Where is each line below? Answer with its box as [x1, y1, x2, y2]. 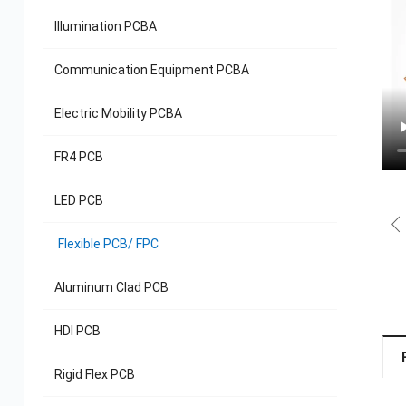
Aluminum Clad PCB [53, 280, 169, 295]
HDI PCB [53, 324, 101, 339]
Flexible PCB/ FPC [57, 237, 159, 252]
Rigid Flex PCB [53, 367, 135, 382]
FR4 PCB [53, 150, 103, 165]
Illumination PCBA [53, 19, 157, 34]
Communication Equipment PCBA [53, 63, 249, 78]
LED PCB [53, 193, 103, 208]
